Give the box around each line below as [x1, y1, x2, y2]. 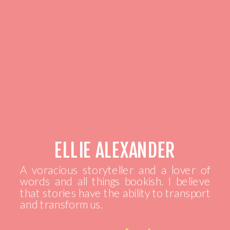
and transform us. [20, 197, 103, 211]
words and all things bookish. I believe [20, 175, 211, 188]
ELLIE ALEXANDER [54, 139, 176, 162]
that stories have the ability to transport [20, 186, 211, 199]
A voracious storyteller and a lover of [20, 163, 211, 176]
